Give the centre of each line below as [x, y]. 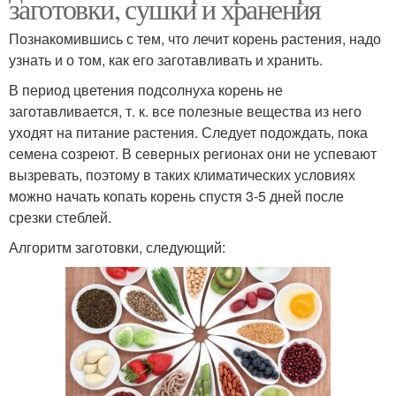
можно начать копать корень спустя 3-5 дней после [176, 195]
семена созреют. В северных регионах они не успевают [193, 153]
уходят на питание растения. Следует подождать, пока [188, 132]
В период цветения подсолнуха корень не [146, 89]
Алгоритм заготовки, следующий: [117, 247]
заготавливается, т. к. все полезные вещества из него [185, 110]
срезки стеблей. [60, 217]
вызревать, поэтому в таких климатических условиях [182, 174]
